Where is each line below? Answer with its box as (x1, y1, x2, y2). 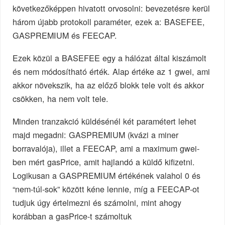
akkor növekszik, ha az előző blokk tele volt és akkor (13, 78, 204, 91)
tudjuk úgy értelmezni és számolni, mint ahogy (13, 196, 182, 208)
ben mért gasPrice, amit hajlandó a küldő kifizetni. (13, 155, 195, 168)
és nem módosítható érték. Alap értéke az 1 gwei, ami (13, 65, 210, 77)
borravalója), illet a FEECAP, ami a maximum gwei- (13, 142, 200, 154)
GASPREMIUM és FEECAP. (13, 29, 118, 41)
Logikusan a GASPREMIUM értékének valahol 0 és (13, 169, 201, 181)
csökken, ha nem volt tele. (13, 92, 109, 104)
